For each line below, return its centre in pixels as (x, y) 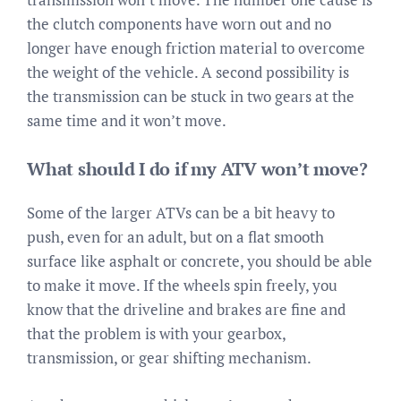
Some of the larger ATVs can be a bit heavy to (181, 213)
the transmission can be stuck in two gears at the (191, 96)
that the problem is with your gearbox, (156, 333)
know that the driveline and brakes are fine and (186, 309)
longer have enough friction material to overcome (196, 47)
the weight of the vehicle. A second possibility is (188, 72)
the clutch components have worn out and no (179, 23)
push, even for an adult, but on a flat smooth (175, 237)
